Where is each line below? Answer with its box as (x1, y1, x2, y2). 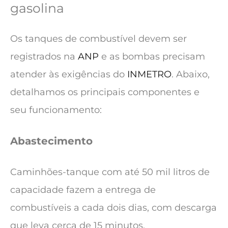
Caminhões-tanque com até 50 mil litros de (10, 166, 210, 178)
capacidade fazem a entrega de (10, 184, 156, 196)
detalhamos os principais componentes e (10, 86, 199, 98)
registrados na (10, 50, 78, 62)
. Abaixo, (172, 68, 210, 80)
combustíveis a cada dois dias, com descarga (10, 202, 217, 214)
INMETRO (127, 68, 172, 80)
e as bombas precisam (99, 50, 205, 62)
